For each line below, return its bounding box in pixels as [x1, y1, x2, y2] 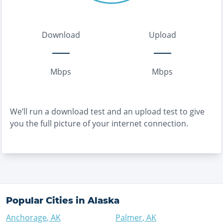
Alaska [88, 195, 119, 206]
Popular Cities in [6, 195, 88, 206]
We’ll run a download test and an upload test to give [10, 106, 205, 117]
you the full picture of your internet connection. [10, 118, 188, 129]
